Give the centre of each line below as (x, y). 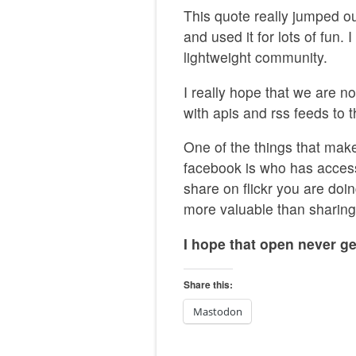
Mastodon (218, 311)
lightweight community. (255, 57)
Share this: (208, 284)
